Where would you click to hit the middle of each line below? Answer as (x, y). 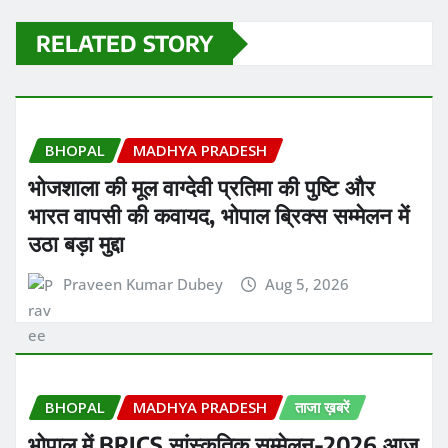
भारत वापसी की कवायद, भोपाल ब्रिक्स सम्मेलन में (218, 214)
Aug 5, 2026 (307, 283)
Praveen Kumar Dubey (142, 283)
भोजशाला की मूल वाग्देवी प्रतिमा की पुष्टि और (201, 186)
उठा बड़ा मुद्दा (76, 242)
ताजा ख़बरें (322, 407)
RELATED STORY (124, 43)
